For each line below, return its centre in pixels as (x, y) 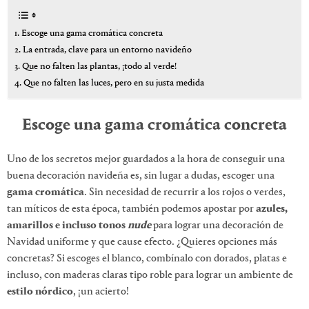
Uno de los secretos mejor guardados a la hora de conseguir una (146, 160)
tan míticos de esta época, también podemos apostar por (131, 209)
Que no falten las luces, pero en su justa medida (113, 83)
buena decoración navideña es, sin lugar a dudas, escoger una (141, 176)
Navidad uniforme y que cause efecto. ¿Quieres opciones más (142, 242)
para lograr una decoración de (217, 226)
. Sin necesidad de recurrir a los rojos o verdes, (185, 193)
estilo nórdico (40, 292)
